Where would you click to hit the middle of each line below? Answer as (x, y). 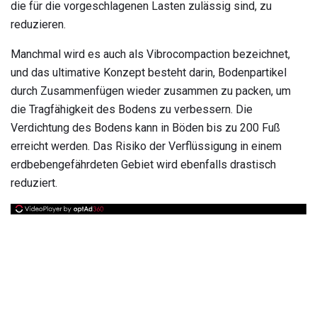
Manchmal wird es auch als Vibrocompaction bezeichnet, (150, 54)
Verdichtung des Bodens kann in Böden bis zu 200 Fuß (145, 127)
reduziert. (34, 183)
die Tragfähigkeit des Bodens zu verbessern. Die (132, 109)
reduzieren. (38, 24)
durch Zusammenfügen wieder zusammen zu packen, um (151, 91)
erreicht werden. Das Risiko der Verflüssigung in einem (146, 146)
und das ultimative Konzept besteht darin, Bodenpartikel (149, 72)
